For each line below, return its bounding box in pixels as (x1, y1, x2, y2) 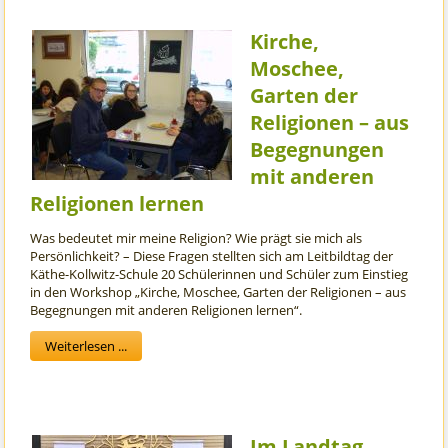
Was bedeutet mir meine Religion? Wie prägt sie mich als (30, 229, 363, 248)
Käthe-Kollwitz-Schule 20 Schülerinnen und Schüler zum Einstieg (30, 265, 409, 284)
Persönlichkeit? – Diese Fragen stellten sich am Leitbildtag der (30, 247, 394, 266)
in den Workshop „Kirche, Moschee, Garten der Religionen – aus (30, 283, 407, 302)
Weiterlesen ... (45, 337, 128, 356)
